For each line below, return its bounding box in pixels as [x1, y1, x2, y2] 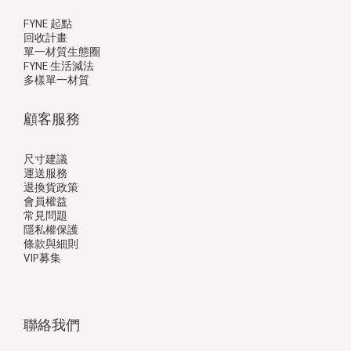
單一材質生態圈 [24, 44, 100, 58]
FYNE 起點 [24, 16, 72, 30]
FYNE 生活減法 [24, 58, 94, 72]
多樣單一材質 [24, 72, 89, 86]
